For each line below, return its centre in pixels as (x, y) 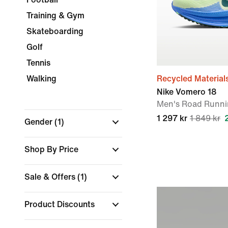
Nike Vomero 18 (187, 92)
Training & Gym (55, 16)
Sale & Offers (51, 177)
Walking (41, 79)
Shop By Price (52, 149)
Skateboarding (55, 31)
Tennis (38, 63)
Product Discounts (61, 204)
